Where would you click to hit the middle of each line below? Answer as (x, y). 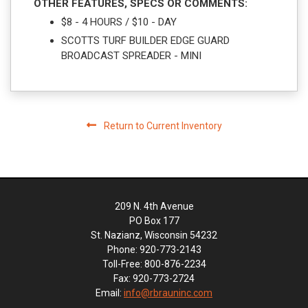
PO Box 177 (154, 221)
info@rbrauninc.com (168, 293)
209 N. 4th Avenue (154, 207)
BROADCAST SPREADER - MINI (131, 56)
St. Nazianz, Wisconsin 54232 (154, 235)
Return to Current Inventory (162, 126)
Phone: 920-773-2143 (154, 250)
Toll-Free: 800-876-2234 (154, 264)
